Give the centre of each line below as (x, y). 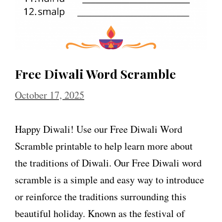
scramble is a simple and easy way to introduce (110, 179)
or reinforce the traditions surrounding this (101, 196)
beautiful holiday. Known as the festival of (100, 213)
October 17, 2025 (50, 95)
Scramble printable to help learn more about (104, 146)
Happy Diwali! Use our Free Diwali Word (99, 129)
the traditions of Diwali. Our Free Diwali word (108, 163)
